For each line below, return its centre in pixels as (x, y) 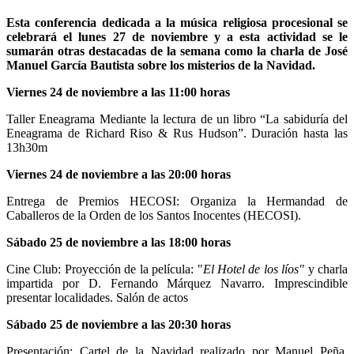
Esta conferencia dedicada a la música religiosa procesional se (177, 22)
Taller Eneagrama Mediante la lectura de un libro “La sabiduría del (177, 119)
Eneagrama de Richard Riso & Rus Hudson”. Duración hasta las (177, 133)
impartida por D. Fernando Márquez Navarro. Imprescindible (177, 283)
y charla (328, 269)
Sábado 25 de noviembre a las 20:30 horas (119, 324)
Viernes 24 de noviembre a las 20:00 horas (119, 174)
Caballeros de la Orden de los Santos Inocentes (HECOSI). (154, 215)
